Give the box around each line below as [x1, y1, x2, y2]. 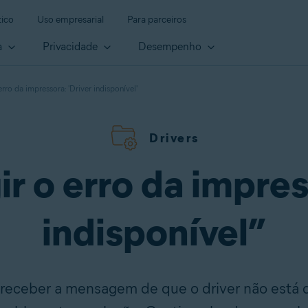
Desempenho [138, 40, 204, 54]
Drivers [149, 130, 199, 146]
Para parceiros [127, 14, 186, 25]
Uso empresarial [37, 14, 104, 25]
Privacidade [43, 40, 100, 54]
